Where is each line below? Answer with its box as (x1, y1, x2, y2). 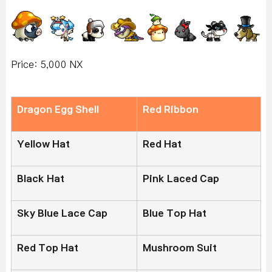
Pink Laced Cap (143, 173, 219, 183)
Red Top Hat (17, 242, 78, 253)
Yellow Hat (17, 138, 70, 149)
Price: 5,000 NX (11, 59, 83, 69)
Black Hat (17, 173, 64, 183)
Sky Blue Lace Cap (17, 208, 107, 218)
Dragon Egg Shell (17, 104, 99, 114)
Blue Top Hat (143, 208, 206, 218)
